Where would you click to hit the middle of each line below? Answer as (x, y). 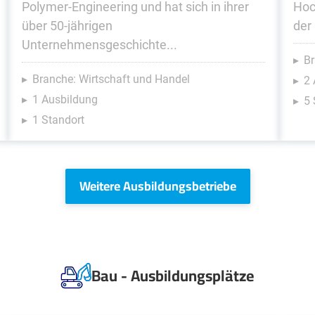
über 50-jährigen (67, 26)
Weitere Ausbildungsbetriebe (157, 186)
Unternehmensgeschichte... (99, 45)
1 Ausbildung (65, 99)
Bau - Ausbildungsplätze (173, 276)
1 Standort (58, 120)
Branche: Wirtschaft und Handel (111, 79)
